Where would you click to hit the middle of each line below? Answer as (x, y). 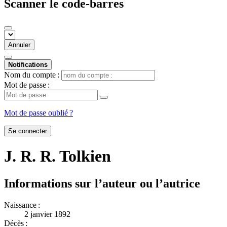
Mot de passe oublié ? (39, 112)
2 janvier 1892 (47, 214)
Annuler (19, 45)
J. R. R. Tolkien (58, 156)
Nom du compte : (32, 74)
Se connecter (28, 131)
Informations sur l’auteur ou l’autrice (102, 183)
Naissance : (22, 205)
